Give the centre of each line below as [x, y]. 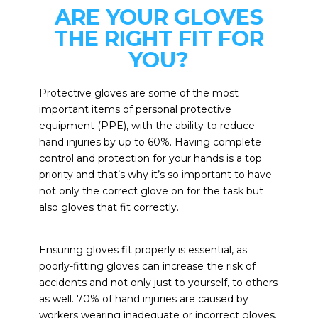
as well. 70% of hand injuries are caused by [143, 298]
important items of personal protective [135, 109]
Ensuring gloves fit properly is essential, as [143, 250]
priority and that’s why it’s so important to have [155, 174]
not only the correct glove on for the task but [151, 191]
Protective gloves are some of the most [138, 93]
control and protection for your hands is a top [150, 158]
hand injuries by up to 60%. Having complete [150, 142]
